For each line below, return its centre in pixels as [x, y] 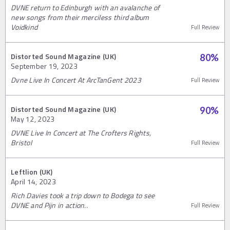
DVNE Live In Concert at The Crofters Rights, [81, 133]
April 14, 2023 [33, 182]
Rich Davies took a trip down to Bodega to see [83, 196]
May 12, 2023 [33, 119]
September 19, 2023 [44, 66]
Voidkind [24, 27]
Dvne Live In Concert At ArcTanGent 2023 [76, 80]
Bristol [21, 143]
